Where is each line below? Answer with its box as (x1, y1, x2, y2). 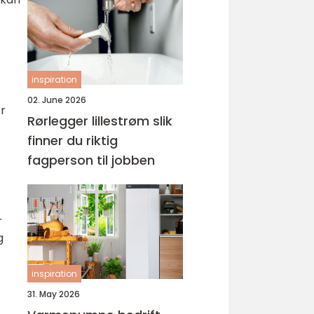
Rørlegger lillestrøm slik (27, 112, 153, 130)
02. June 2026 (27, 94, 86, 106)
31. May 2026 (27, 288, 80, 300)
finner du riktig (27, 132, 118, 149)
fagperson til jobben (27, 151, 155, 169)
